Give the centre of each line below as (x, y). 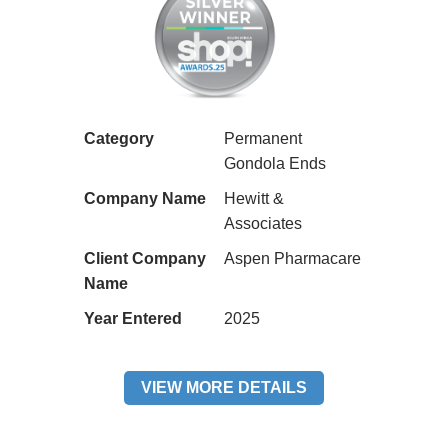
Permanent (263, 139)
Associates (263, 224)
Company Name (145, 199)
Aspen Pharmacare (292, 259)
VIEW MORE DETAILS (224, 388)
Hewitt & (254, 199)
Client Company (145, 259)
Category (119, 139)
